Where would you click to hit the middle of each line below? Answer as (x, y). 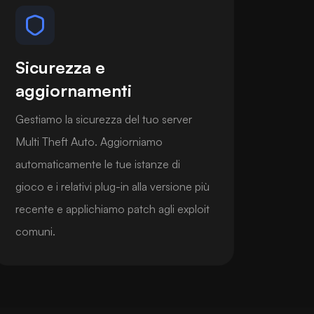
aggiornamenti (73, 90)
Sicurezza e (60, 67)
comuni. (35, 231)
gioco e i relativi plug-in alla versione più (112, 186)
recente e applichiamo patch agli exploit (112, 209)
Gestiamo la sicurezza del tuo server (103, 119)
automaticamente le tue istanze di (97, 164)
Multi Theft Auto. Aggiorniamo (89, 141)
